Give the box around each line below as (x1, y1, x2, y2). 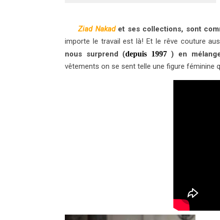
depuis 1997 (125, 49, 167, 58)
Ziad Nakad (78, 24, 115, 33)
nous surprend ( (65, 49, 126, 58)
